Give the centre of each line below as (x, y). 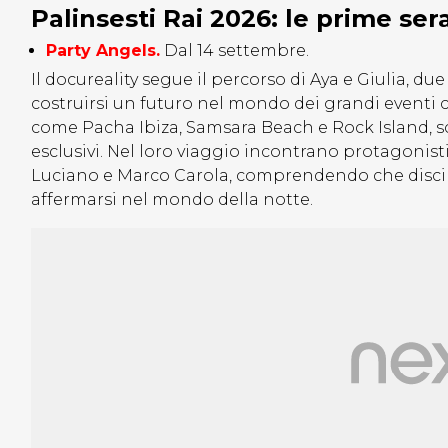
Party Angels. (103, 51)
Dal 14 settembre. (236, 51)
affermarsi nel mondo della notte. (172, 200)
